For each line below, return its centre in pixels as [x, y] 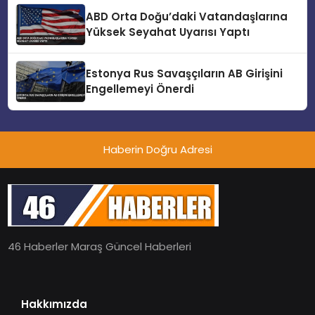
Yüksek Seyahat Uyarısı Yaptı [168, 32]
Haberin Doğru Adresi [157, 150]
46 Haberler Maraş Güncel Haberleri [100, 247]
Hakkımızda [54, 304]
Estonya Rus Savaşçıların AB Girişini [185, 74]
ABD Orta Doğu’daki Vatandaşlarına [187, 17]
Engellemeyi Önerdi [140, 89]
